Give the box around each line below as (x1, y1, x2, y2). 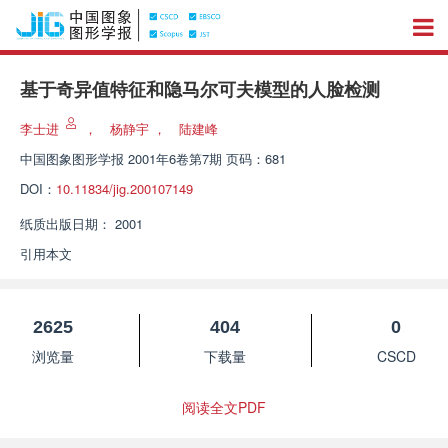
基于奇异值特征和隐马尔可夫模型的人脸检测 (20, 80, 380, 100)
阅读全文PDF (182, 397, 266, 417)
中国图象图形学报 (20, 149, 124, 168)
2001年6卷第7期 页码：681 (128, 149, 286, 168)
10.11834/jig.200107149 (56, 179, 193, 198)
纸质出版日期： (20, 214, 111, 233)
